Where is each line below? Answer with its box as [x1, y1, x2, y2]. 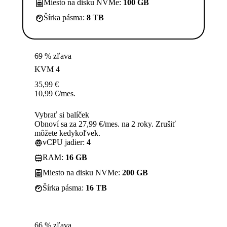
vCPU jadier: [43, 138, 87, 147]
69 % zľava [34, 52, 71, 61]
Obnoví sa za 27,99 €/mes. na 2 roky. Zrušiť [34, 120, 176, 129]
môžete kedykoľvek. [34, 129, 100, 138]
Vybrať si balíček [34, 110, 89, 120]
